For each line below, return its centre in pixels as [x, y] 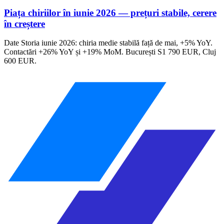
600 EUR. [20, 61]
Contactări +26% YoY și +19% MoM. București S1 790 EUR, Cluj [110, 52]
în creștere [24, 23]
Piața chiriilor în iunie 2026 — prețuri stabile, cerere [110, 12]
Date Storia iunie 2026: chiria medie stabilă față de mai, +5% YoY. [108, 43]
